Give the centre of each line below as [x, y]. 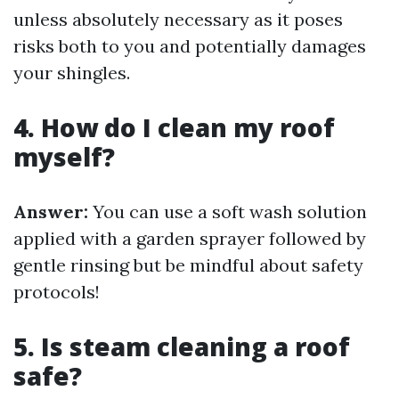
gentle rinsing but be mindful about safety [188, 265]
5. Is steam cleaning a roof [182, 346]
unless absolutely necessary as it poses [178, 19]
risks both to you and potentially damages [190, 46]
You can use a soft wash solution [228, 212]
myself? [64, 157]
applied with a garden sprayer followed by [190, 238]
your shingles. [72, 73]
